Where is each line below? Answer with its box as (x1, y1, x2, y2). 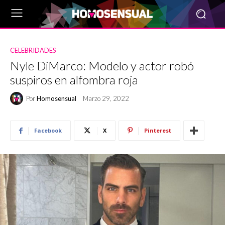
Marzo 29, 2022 (83, 94, 129, 103)
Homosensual (37, 94, 76, 102)
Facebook (34, 127, 62, 134)
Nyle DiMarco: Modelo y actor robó (10, 58, 194, 73)
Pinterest (144, 127, 171, 134)
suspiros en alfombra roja (10, 72, 138, 87)
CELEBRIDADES (10, 46, 56, 54)
